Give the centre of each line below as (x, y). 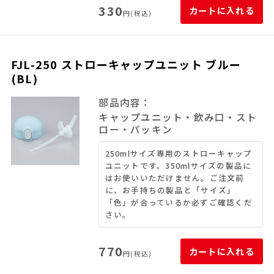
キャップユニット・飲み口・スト (178, 117)
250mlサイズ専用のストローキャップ (179, 154)
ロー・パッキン (136, 130)
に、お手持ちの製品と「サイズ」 (170, 190)
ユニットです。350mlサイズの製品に (178, 166)
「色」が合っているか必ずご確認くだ (179, 202)
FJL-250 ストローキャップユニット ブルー (126, 64)
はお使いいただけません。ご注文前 (175, 178)
